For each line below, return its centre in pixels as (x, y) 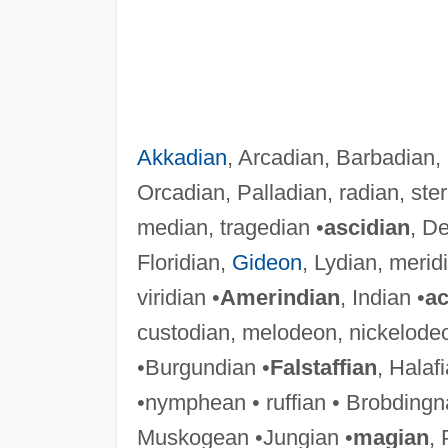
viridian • (178, 297)
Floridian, (184, 262)
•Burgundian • (203, 367)
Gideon (266, 262)
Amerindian (279, 297)
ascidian (366, 227)
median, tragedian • (230, 227)
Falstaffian (323, 367)
